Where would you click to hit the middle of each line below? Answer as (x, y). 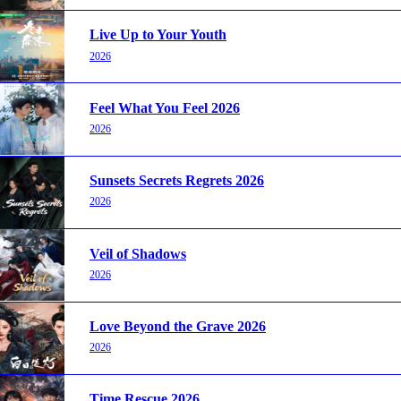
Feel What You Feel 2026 (165, 107)
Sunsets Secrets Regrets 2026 (177, 181)
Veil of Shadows (138, 253)
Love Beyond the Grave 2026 (178, 326)
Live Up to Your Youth (158, 35)
